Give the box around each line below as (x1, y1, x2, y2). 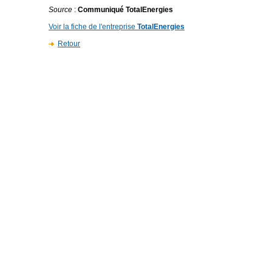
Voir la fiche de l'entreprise (49, 22, 137, 31)
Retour (58, 39, 80, 48)
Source (49, 5, 72, 14)
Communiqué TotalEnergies (78, 5, 173, 14)
